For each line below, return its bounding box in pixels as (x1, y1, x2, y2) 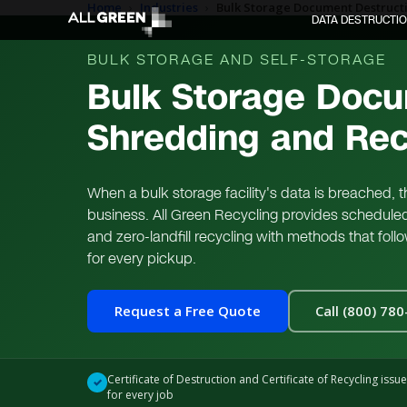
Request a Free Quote (114, 302, 261, 320)
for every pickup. (87, 248, 196, 269)
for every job (107, 387, 174, 402)
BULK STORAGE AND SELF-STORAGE (87, 49, 386, 70)
